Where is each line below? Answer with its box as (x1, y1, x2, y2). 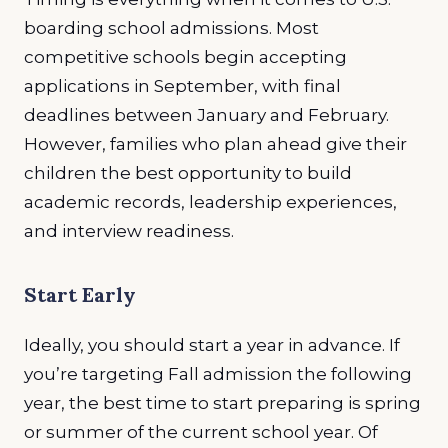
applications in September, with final (24, 75, 341, 96)
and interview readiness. (24, 220, 234, 241)
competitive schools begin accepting (24, 46, 347, 67)
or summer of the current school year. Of (24, 422, 378, 443)
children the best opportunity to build (24, 162, 352, 183)
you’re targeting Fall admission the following (24, 364, 412, 385)
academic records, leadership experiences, (24, 191, 397, 212)
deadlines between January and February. (24, 104, 389, 125)
